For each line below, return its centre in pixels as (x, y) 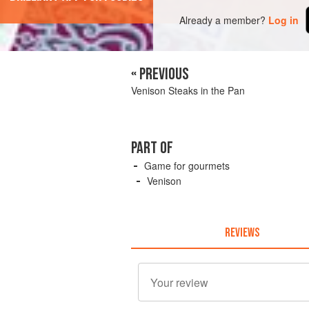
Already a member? (223, 20)
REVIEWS (242, 232)
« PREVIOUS (160, 74)
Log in (284, 20)
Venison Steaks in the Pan (188, 91)
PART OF (152, 148)
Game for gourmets (187, 166)
